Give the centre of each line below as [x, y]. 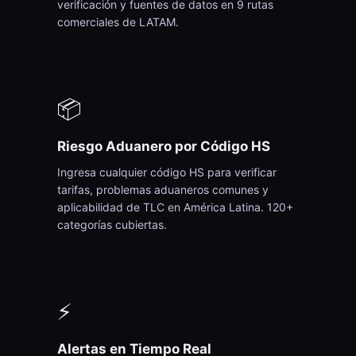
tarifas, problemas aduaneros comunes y [163, 190]
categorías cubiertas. [112, 224]
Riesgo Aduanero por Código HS [164, 146]
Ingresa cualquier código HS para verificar [167, 172]
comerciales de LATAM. [118, 22]
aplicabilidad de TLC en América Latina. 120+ [175, 207]
